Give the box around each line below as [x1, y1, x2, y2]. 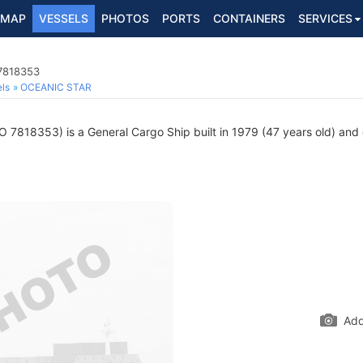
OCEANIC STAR [20, 81, 92, 93]
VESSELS [39, 11, 88, 25]
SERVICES [298, 11, 352, 25]
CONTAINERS [213, 11, 285, 25]
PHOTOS [101, 11, 149, 25]
